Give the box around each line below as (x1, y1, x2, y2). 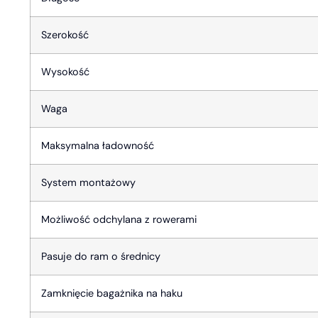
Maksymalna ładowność (41, 138, 154, 152)
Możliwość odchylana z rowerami (41, 212, 197, 226)
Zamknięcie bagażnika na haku (41, 286, 182, 300)
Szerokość (41, 28, 89, 41)
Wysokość (41, 65, 89, 78)
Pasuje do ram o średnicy (41, 249, 160, 263)
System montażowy (41, 175, 136, 189)
